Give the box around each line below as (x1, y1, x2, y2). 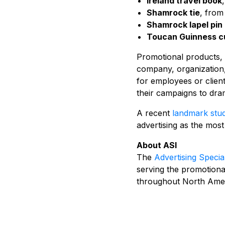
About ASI (137, 140, 177, 150)
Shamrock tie (147, 8, 200, 18)
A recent (137, 108, 172, 118)
